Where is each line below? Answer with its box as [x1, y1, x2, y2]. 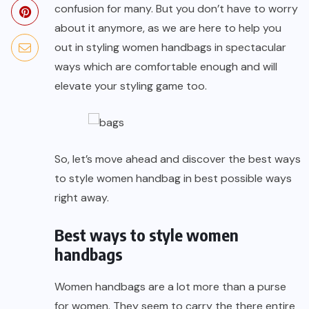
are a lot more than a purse [146, 279, 286, 295]
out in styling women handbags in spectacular [54, 40, 286, 55]
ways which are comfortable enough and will [54, 59, 277, 74]
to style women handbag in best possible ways [54, 171, 292, 186]
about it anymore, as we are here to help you [54, 21, 281, 36]
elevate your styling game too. [54, 79, 207, 94]
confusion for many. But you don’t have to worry [54, 1, 298, 17]
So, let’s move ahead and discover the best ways [54, 152, 301, 167]
